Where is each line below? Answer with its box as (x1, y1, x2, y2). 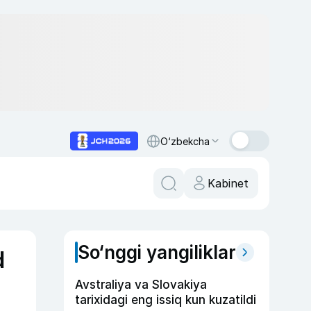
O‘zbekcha (160, 135, 210, 147)
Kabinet (208, 176, 249, 190)
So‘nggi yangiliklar (78, 242, 236, 263)
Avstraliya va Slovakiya (75, 278, 207, 292)
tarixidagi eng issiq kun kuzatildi (75, 293, 256, 307)
